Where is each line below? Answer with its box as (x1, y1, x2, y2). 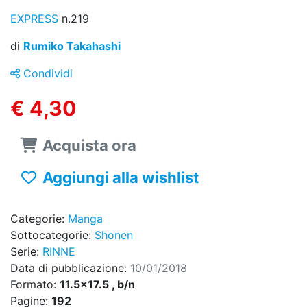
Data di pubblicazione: (10, 261, 130, 275)
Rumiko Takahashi (23, 39, 121, 53)
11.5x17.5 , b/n (60, 278, 135, 292)
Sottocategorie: (10, 228, 95, 243)
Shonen (95, 228, 133, 243)
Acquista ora (42, 136, 136, 155)
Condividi (20, 66, 73, 81)
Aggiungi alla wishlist (42, 169, 199, 187)
